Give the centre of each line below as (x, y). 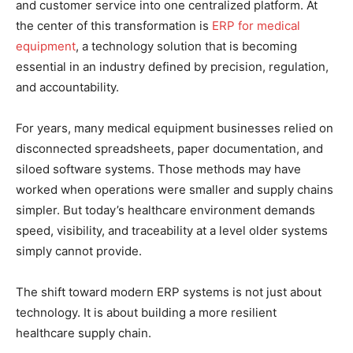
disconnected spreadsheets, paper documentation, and (169, 148)
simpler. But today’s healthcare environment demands (165, 210)
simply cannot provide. (79, 251)
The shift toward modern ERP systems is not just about (169, 292)
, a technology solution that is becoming (186, 46)
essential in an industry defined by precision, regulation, (172, 66)
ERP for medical (256, 25)
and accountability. (67, 87)
